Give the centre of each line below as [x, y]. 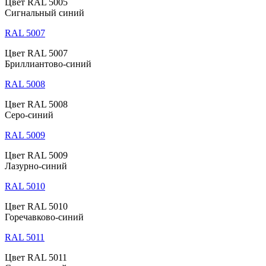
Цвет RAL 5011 [36, 257]
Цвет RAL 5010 [36, 206]
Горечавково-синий [44, 217]
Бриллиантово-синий [48, 64]
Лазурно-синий [36, 166]
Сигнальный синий [45, 12]
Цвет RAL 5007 [36, 53]
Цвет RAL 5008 [36, 104]
